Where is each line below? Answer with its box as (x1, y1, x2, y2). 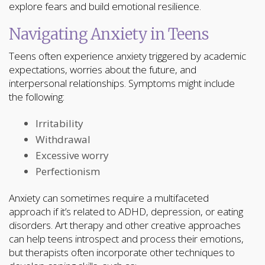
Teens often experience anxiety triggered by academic (9, 49, 246, 63)
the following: (9, 90, 64, 104)
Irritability (35, 117, 83, 130)
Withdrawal (35, 132, 91, 146)
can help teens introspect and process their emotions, (9, 232, 244, 245)
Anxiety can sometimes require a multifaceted (9, 191, 209, 205)
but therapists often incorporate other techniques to (9, 245, 235, 259)
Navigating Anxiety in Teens (9, 24, 208, 44)
